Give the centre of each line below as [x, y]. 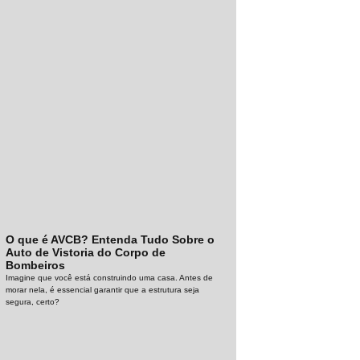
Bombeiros [36, 265]
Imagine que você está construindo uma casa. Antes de [110, 277]
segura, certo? [33, 301]
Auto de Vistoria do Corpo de [86, 252]
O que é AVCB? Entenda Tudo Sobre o [110, 239]
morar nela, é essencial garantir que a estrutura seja [103, 289]
